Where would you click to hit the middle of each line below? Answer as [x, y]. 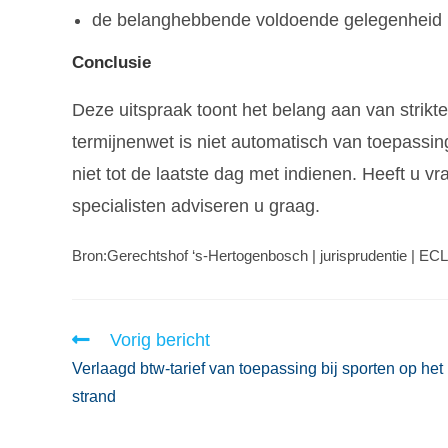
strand [94, 396]
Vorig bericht [160, 339]
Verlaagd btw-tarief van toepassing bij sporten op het [257, 368]
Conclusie [111, 62]
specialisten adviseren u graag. [196, 205]
